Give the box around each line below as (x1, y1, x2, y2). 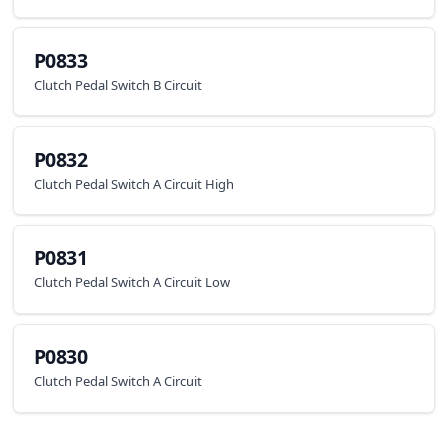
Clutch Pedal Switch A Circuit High (33, 174, 234, 193)
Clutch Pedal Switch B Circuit (33, 75, 202, 94)
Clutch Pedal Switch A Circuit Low (33, 273, 230, 292)
